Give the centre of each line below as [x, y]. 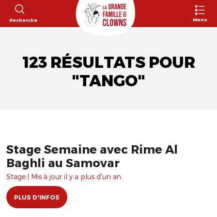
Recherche [23, 20]
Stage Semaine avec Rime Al [92, 149]
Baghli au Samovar [63, 163]
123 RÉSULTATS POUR [108, 62]
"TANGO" [108, 81]
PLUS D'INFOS [37, 197]
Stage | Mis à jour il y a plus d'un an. [64, 177]
